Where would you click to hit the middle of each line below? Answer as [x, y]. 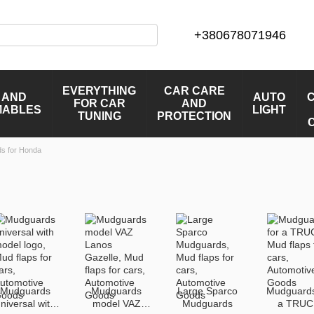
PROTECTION [194, 116]
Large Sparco [207, 291]
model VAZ [116, 303]
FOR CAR [99, 103]
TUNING [99, 116]
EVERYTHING [99, 91]
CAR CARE [194, 91]
